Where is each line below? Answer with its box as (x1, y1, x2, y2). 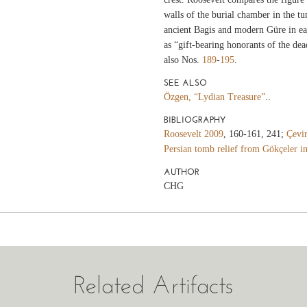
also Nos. (163, 54, 202, 65)
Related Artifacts (73, 269, 234, 299)
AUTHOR (163, 166, 199, 177)
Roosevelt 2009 (163, 128, 223, 139)
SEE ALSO (163, 77, 207, 88)
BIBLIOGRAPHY (163, 114, 225, 125)
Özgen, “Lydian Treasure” (163, 91, 265, 102)
